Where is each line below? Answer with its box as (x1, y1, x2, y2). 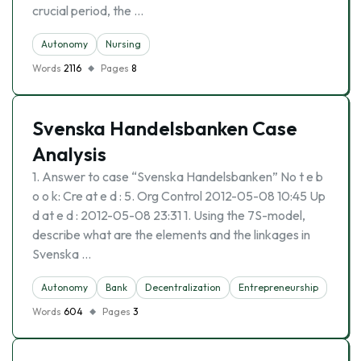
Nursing (106, 38, 141, 50)
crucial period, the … (32, 2, 143, 19)
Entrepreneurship (239, 281, 318, 293)
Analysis (32, 142, 106, 166)
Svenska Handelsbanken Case (32, 116, 297, 140)
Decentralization (145, 281, 221, 293)
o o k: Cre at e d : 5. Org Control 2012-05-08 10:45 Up (32, 188, 326, 204)
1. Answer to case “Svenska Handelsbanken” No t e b (32, 168, 323, 185)
